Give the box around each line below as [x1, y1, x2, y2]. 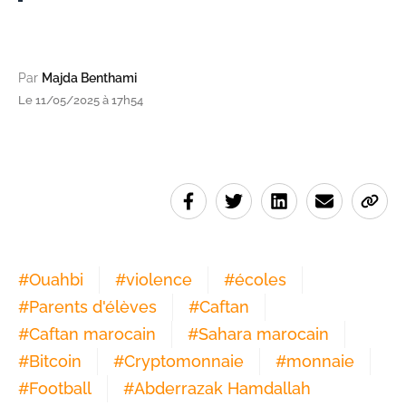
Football [29, 379, 92, 399]
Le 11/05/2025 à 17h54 [18, 93, 143, 108]
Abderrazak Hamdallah [134, 379, 311, 399]
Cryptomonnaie [124, 352, 244, 372]
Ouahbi [29, 270, 83, 290]
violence [126, 270, 192, 290]
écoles [235, 270, 286, 290]
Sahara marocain [198, 324, 329, 344]
